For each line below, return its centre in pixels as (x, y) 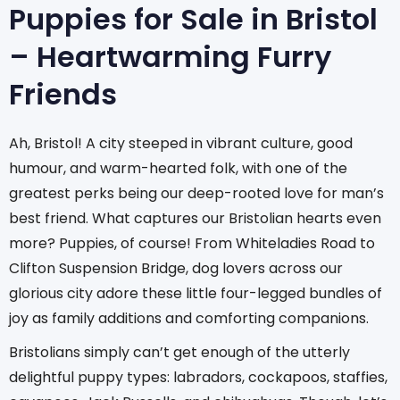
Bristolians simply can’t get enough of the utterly (179, 352)
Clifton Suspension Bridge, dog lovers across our (176, 268)
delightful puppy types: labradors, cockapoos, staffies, (198, 377)
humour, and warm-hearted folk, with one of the (178, 168)
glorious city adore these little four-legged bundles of (196, 293)
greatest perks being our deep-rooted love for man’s (196, 193)
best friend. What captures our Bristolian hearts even (195, 218)
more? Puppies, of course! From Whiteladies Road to (192, 243)
